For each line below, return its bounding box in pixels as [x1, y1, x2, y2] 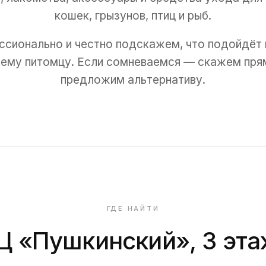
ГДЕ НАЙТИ [106, 204, 160, 213]
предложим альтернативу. [61, 73, 205, 87]
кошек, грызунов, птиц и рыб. [55, 9, 211, 23]
